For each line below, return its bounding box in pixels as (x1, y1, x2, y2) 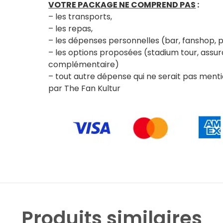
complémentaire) (48, 59, 119, 70)
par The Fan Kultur (48, 83, 121, 94)
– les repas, (48, 23, 93, 34)
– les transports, (48, 11, 112, 22)
